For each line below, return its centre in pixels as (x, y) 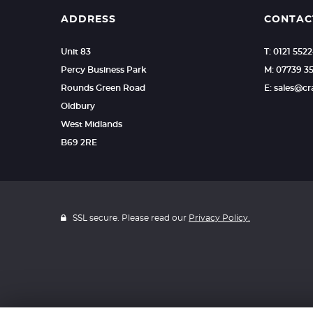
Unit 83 (76, 52)
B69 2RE (79, 143)
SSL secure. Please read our (130, 218)
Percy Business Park (104, 70)
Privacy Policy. (219, 218)
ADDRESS (88, 20)
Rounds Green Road (103, 88)
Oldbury (78, 106)
